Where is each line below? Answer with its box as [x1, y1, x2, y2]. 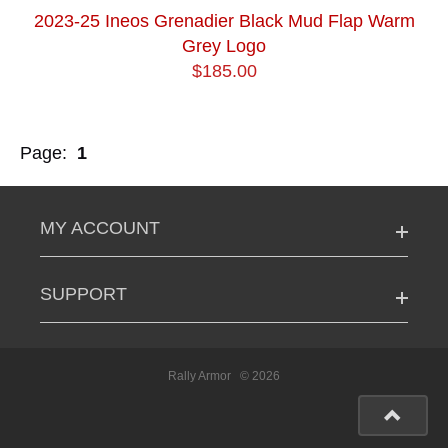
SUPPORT [40, 284, 127, 305]
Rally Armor [168, 369, 231, 384]
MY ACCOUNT [40, 218, 160, 239]
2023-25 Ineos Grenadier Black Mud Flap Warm [33, 11, 415, 32]
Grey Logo [182, 36, 266, 57]
